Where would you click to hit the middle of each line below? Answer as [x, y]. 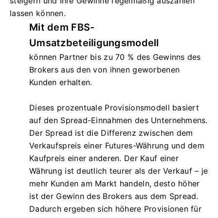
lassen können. [38, 13]
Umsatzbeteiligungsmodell [94, 43]
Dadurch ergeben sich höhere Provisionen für [116, 209]
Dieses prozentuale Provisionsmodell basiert [114, 107]
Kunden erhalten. [61, 82]
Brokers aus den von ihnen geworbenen [105, 69]
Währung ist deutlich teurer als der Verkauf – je [119, 171]
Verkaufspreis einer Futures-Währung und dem [117, 145]
